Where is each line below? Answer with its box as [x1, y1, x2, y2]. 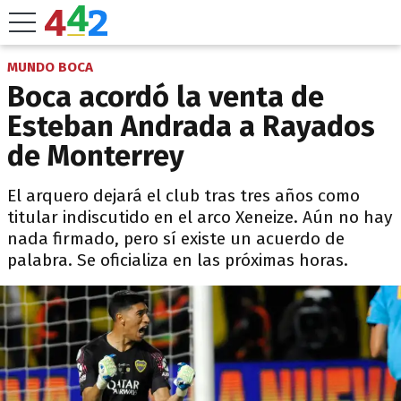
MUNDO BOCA [7, 59, 93, 75]
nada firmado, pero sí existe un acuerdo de [7, 228, 345, 249]
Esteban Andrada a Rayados [7, 109, 375, 143]
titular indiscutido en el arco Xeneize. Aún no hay [7, 207, 392, 227]
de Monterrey [7, 139, 184, 173]
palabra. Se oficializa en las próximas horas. [7, 250, 348, 270]
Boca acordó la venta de [7, 80, 324, 114]
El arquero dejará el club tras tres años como [7, 185, 360, 206]
